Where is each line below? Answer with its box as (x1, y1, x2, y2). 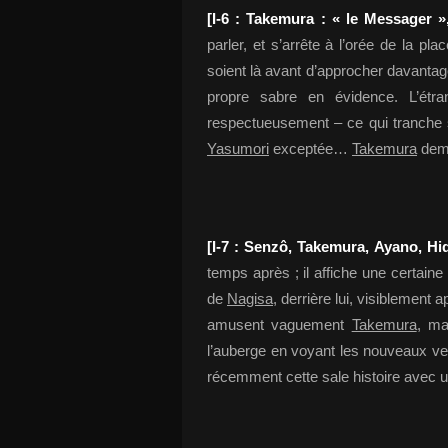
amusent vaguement (207, 316, 352, 333)
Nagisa (227, 290, 273, 307)
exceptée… (269, 140, 352, 157)
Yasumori (207, 140, 269, 157)
